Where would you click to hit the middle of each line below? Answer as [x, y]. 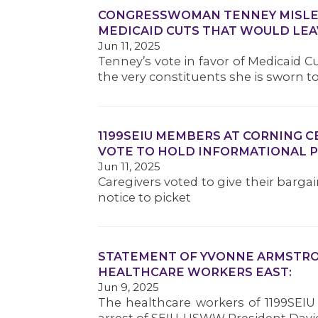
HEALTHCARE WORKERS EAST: [195, 272]
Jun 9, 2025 [128, 287]
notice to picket [144, 197]
